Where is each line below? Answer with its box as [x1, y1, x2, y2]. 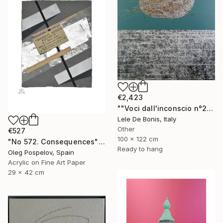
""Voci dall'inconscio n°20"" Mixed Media [207, 104, 214, 112]
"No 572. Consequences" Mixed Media [98, 137, 105, 146]
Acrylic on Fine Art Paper [8, 158, 86, 166]
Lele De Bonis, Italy [117, 114, 176, 123]
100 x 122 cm [117, 134, 158, 143]
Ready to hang [117, 144, 163, 153]
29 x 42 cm [8, 168, 44, 176]
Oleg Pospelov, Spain [8, 148, 74, 156]
